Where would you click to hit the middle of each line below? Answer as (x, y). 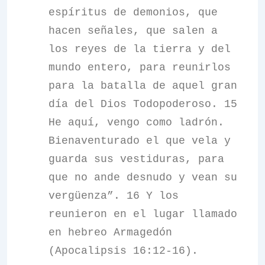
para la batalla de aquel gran (143, 86)
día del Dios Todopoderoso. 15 (143, 104)
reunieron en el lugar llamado (143, 214)
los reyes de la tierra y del (140, 49)
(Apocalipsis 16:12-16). (123, 251)
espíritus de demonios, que (133, 12)
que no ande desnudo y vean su (143, 177)
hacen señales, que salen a (133, 31)
